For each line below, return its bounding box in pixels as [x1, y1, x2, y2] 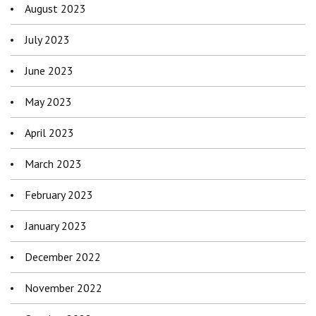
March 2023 [25, 157, 82, 171]
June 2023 [25, 63, 73, 78]
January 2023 [25, 219, 87, 233]
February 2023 [25, 188, 93, 202]
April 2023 [25, 126, 74, 140]
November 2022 [25, 281, 102, 296]
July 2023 [25, 32, 70, 47]
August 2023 [25, 1, 86, 16]
